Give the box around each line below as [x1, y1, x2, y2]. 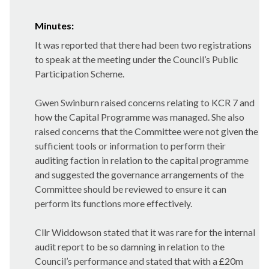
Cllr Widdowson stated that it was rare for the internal [35, 226, 255, 238]
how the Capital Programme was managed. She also [35, 111, 244, 122]
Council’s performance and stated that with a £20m [35, 255, 243, 267]
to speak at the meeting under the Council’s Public [35, 53, 238, 65]
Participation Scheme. [35, 68, 124, 79]
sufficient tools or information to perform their [35, 140, 226, 151]
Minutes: [35, 20, 74, 31]
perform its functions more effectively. [35, 198, 192, 209]
